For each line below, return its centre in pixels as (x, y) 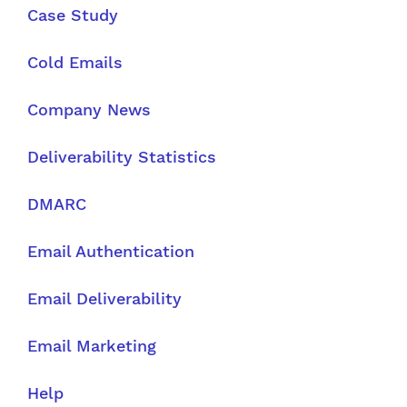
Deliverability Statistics (122, 156)
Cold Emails (75, 62)
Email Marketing (92, 345)
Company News (89, 109)
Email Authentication (111, 251)
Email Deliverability (104, 298)
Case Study (73, 15)
